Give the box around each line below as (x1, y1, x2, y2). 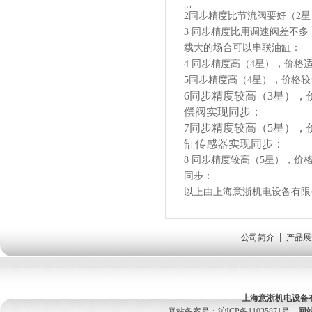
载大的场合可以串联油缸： (184, 42, 301, 53)
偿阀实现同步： (184, 106, 262, 118)
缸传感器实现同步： (184, 138, 284, 150)
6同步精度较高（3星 (184, 90, 284, 102)
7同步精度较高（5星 (184, 122, 284, 134)
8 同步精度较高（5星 (184, 155, 274, 165)
